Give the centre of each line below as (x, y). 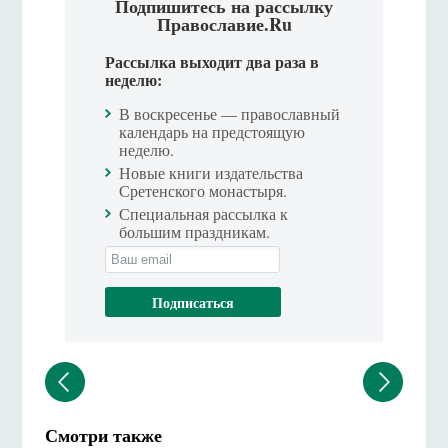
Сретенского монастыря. (202, 191)
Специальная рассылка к (203, 214)
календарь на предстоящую (211, 132)
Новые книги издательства (210, 173)
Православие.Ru (224, 24)
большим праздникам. (194, 232)
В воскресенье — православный (229, 114)
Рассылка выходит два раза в (211, 62)
